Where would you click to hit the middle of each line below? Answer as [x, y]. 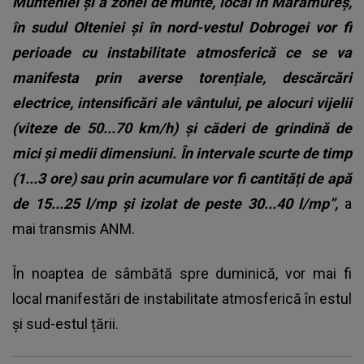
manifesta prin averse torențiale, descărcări [182, 78]
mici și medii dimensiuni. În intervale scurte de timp [182, 154]
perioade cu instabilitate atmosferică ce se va [182, 53]
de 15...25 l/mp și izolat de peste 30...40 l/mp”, [178, 204]
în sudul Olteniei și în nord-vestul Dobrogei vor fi [182, 28]
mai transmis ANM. [74, 229]
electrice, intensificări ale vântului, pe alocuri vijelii [182, 103]
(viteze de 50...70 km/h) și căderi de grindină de [182, 128]
